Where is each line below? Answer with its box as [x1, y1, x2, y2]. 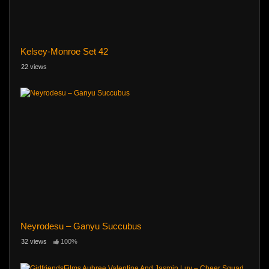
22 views [21, 62, 47, 70]
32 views [21, 238, 47, 246]
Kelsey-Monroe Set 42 [20, 46, 108, 56]
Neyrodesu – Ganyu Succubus [20, 221, 142, 232]
